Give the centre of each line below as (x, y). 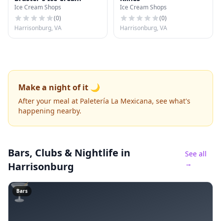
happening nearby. (50, 111)
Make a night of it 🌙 (59, 87)
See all (196, 154)
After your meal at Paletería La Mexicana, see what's (104, 101)
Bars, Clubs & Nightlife (63, 153)
